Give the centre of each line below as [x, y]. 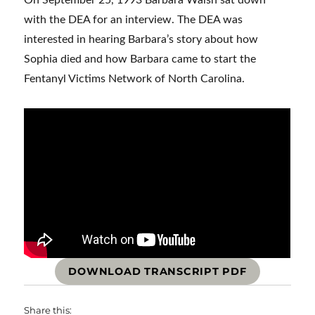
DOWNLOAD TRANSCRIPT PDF [157, 272]
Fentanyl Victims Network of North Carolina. [135, 79]
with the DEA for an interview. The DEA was [134, 20]
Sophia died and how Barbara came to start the [140, 59]
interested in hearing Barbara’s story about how [141, 39]
